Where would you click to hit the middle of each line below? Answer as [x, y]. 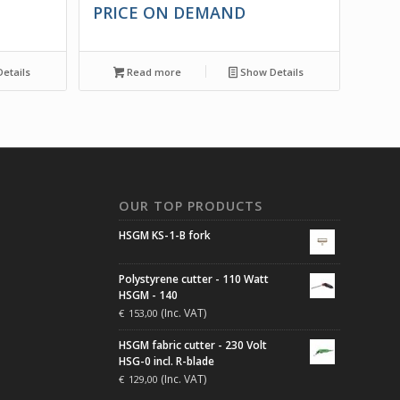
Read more [153, 71]
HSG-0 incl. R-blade [166, 361]
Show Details [270, 71]
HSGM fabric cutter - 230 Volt [192, 345]
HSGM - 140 [148, 295]
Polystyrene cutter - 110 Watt [193, 279]
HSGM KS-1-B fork [164, 235]
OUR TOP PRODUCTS [190, 205]
